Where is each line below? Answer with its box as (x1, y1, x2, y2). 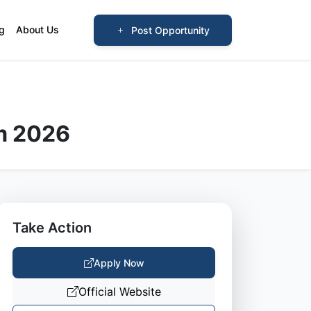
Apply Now (93, 257, 144, 269)
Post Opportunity (131, 24, 210, 36)
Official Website (78, 285, 161, 299)
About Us (16, 24, 60, 35)
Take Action (12, 219, 92, 236)
